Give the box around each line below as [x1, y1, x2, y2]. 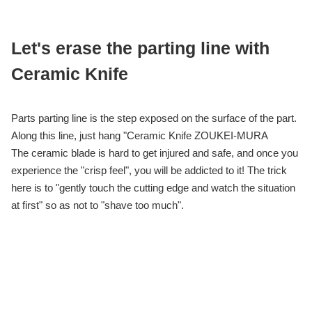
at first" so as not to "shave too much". [11, 199, 184, 212]
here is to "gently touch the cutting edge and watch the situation [11, 182, 295, 194]
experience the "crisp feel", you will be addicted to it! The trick [11, 164, 287, 177]
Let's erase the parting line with [11, 38, 270, 58]
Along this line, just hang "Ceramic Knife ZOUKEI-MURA [11, 130, 268, 142]
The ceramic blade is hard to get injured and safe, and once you [11, 147, 298, 159]
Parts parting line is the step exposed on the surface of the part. [11, 112, 297, 125]
